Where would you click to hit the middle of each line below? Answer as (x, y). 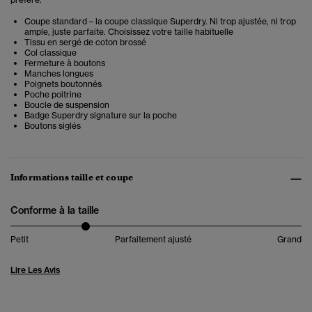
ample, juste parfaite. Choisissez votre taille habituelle (129, 32)
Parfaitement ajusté (153, 240)
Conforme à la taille (55, 211)
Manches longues (59, 74)
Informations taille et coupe (72, 178)
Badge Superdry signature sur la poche (101, 116)
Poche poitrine (53, 95)
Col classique (50, 53)
